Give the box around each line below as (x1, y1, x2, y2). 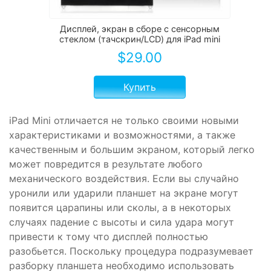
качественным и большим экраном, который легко (9, 143, 255, 155)
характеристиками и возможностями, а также (9, 128, 235, 141)
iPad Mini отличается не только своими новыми (9, 114, 239, 126)
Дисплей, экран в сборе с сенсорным (59, 23, 220, 34)
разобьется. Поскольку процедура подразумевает (9, 244, 253, 257)
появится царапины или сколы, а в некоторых (9, 201, 231, 214)
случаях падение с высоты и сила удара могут (9, 215, 234, 228)
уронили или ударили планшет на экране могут (9, 186, 238, 199)
